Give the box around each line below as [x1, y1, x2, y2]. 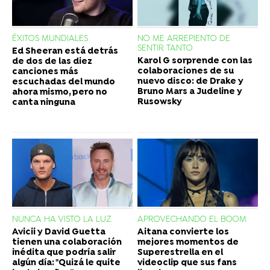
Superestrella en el [137, 247, 223, 258]
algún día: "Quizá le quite [12, 257, 121, 268]
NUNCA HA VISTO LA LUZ [12, 214, 111, 225]
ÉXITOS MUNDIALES [12, 34, 88, 45]
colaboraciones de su [137, 66, 234, 77]
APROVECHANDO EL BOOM [137, 214, 246, 225]
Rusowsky [137, 97, 182, 108]
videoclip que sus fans [137, 257, 237, 268]
